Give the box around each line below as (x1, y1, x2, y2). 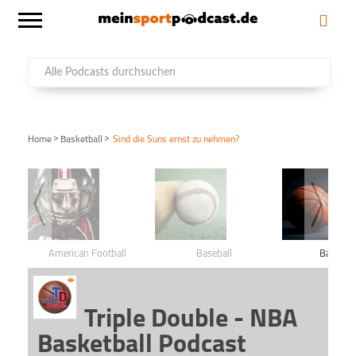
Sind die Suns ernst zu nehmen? (112, 135, 239, 145)
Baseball (196, 248, 233, 259)
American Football (48, 248, 126, 259)
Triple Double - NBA (84, 308, 298, 334)
